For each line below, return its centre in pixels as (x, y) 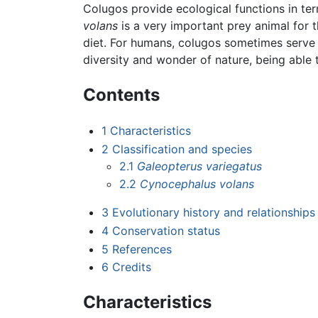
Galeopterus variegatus (200, 166)
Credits (131, 267)
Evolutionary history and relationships (213, 213)
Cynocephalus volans (197, 184)
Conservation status (166, 231)
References (142, 249)
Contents (121, 95)
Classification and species (182, 149)
